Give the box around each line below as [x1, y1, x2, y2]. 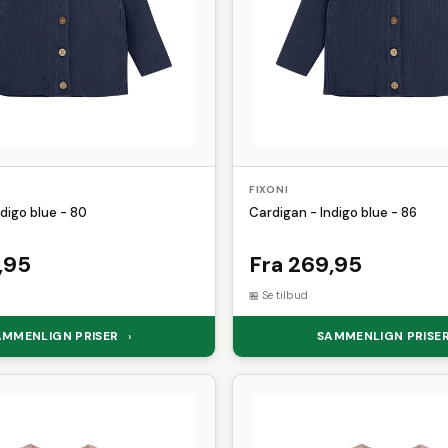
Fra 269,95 [249, 249, 362, 279]
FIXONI [249, 182, 289, 196]
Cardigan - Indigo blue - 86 [249, 203, 417, 221]
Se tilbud [262, 287, 308, 302]
